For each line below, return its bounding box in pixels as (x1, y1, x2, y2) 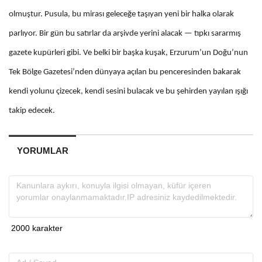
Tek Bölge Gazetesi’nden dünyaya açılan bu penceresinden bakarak (9, 68, 241, 77)
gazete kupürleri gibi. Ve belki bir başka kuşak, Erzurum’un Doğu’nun (9, 49, 248, 58)
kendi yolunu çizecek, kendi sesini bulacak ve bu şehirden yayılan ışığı (9, 87, 248, 96)
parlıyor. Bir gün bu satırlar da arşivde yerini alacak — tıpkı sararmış (9, 29, 241, 39)
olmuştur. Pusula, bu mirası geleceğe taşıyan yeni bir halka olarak (9, 10, 234, 19)
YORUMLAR (16, 146, 68, 156)
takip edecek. (9, 106, 55, 116)
